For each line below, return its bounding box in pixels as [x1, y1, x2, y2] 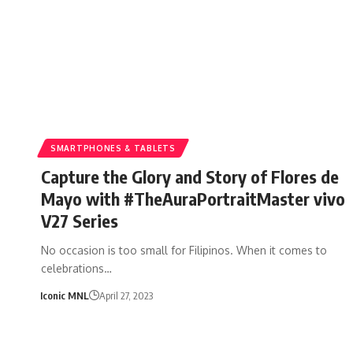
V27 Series [41, 209, 118, 232]
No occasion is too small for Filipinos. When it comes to [41, 243, 327, 257]
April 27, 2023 [98, 288, 153, 302]
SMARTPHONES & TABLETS [50, 143, 176, 153]
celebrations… [41, 261, 112, 275]
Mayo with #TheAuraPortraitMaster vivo [41, 187, 345, 210]
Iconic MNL [39, 288, 89, 302]
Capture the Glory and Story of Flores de [41, 165, 339, 188]
